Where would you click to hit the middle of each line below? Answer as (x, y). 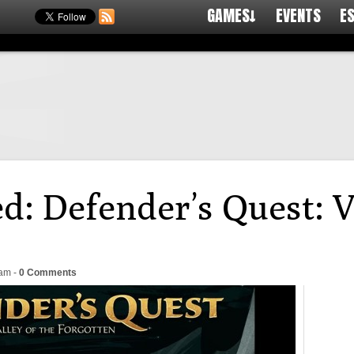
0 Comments (48, 273)
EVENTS (298, 15)
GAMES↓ (232, 15)
